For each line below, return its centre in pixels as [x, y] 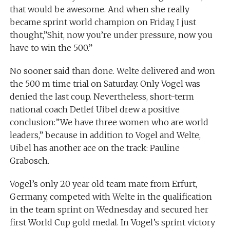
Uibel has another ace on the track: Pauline [94, 148]
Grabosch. [29, 161]
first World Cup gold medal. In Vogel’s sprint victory [112, 223]
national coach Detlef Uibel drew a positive [94, 110]
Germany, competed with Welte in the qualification [111, 197]
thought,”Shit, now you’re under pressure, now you [111, 35]
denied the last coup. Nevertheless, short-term [102, 97]
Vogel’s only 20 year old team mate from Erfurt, [103, 184]
